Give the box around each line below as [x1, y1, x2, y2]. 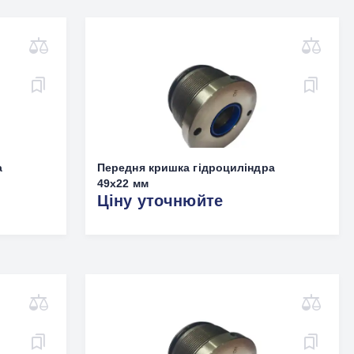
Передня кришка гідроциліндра [96, 161, 275, 174]
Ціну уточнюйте [96, 192, 224, 209]
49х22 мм [96, 177, 149, 190]
